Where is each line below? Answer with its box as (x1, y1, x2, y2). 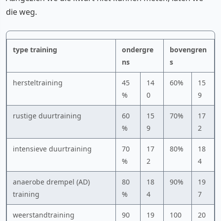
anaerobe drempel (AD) (13, 177, 90, 186)
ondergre (122, 44, 153, 54)
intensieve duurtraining (13, 144, 92, 153)
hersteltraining (13, 77, 63, 87)
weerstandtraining (13, 210, 74, 220)
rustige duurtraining (13, 110, 81, 120)
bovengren (170, 44, 207, 54)
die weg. (6, 6, 37, 17)
